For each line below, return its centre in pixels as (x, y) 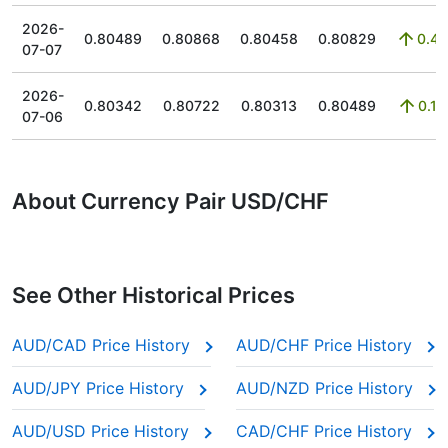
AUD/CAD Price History (103, 345)
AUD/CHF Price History (326, 345)
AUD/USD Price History (103, 431)
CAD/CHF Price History (326, 431)
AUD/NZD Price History (327, 388)
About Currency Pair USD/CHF (170, 201)
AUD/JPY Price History (100, 388)
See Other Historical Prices (153, 295)
